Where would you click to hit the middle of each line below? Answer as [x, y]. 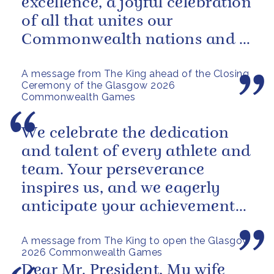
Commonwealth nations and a [135, 40]
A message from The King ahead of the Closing [135, 73]
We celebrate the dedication [125, 133]
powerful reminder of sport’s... [133, 58]
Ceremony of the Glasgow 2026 [98, 85]
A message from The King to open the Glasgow [136, 240]
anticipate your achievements [132, 207]
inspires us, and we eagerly [121, 188]
